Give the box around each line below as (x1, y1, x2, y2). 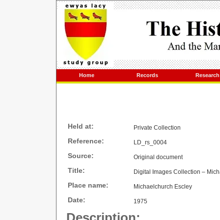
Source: (68, 152, 94, 160)
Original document (134, 154, 183, 161)
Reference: (68, 137, 104, 145)
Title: (68, 166, 85, 174)
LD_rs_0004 (134, 139, 167, 146)
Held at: (68, 122, 94, 130)
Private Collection (134, 124, 181, 131)
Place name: (68, 181, 109, 189)
